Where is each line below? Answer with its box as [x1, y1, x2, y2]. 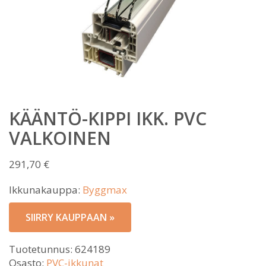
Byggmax [83, 183, 127, 197]
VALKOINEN [9, 126, 111, 150]
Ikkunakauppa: [9, 183, 83, 197]
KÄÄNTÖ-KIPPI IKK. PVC [9, 106, 207, 131]
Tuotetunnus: [9, 242, 75, 256]
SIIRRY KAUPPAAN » [26, 211, 115, 224]
